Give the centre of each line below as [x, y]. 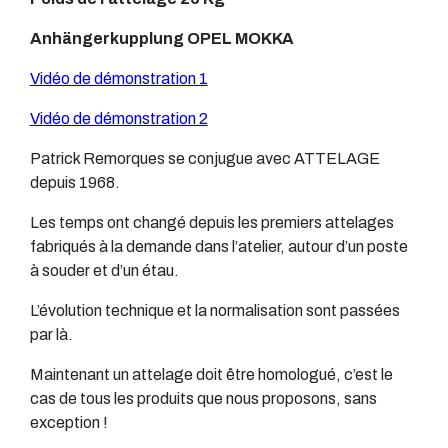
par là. [51, 335]
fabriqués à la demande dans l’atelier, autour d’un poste [218, 247]
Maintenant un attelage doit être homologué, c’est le [211, 375]
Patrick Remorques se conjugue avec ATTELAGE [204, 159]
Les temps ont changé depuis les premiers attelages [211, 223]
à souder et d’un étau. [104, 271]
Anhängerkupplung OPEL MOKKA [163, 39]
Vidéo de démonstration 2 [118, 119]
